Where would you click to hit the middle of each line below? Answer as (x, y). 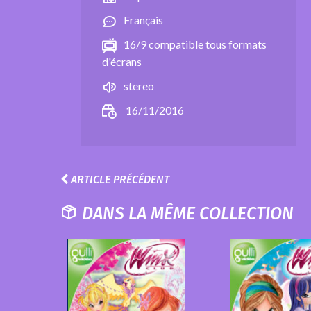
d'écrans (122, 61)
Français (143, 19)
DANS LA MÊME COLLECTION (186, 213)
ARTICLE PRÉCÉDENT (119, 179)
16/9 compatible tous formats (195, 44)
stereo (139, 85)
